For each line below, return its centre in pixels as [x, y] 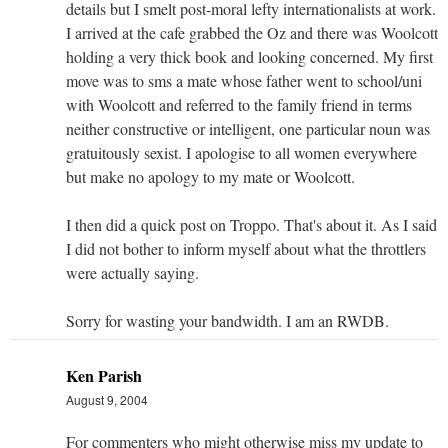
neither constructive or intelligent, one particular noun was [248, 128]
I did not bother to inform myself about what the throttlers [246, 248]
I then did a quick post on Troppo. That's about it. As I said [251, 224]
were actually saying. [132, 272]
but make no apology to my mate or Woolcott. [210, 176]
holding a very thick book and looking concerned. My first [249, 56]
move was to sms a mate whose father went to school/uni [244, 80]
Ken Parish [104, 375]
